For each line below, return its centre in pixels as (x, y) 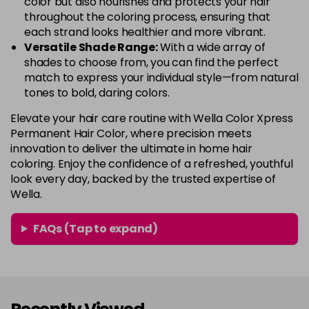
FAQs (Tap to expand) (95, 229)
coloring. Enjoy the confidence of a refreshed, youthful (152, 164)
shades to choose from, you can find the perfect (151, 62)
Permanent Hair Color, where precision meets (131, 133)
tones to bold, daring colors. (97, 93)
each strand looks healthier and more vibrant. (145, 32)
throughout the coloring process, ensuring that (147, 17)
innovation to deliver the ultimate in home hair (131, 149)
